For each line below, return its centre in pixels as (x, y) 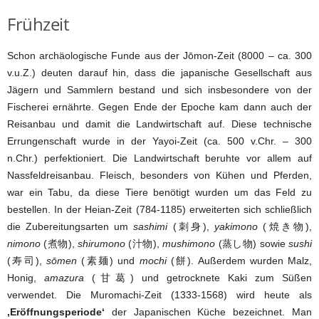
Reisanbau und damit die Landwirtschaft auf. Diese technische (159, 124)
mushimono (189, 243)
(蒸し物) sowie (252, 243)
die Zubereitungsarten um (70, 226)
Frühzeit (38, 23)
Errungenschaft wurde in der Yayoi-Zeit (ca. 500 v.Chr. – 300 (159, 141)
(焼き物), (285, 226)
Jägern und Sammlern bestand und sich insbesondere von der (159, 89)
